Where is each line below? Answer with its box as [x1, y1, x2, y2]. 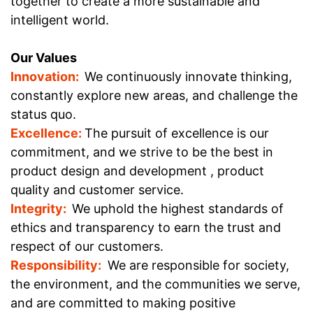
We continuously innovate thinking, [85, 69, 292, 84]
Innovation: [10, 69, 85, 84]
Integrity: [10, 201, 69, 216]
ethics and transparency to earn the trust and [10, 220, 281, 235]
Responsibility [10, 258, 98, 272]
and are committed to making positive [10, 296, 235, 310]
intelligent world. [10, 13, 109, 27]
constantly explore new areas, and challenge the [10, 88, 298, 103]
